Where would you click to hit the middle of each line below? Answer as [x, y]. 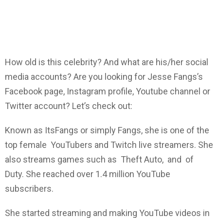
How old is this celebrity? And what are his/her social [107, 62]
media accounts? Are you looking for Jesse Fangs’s [104, 77]
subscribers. [30, 189]
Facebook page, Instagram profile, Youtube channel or [108, 91]
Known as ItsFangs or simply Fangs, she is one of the [107, 130]
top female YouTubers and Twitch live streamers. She [109, 145]
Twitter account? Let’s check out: [69, 106]
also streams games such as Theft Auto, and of [99, 160]
